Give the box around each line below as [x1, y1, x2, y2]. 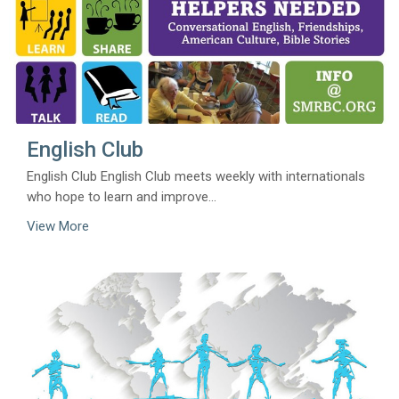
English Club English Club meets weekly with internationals [27, 168, 365, 185]
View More [27, 218, 89, 235]
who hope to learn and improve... [27, 189, 216, 206]
